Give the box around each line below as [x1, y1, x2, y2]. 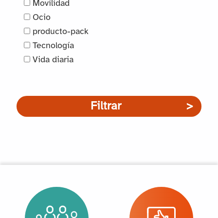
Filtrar [90, 100, 121, 112]
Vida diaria [30, 55, 74, 65]
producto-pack [30, 27, 89, 37]
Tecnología [30, 41, 74, 51]
